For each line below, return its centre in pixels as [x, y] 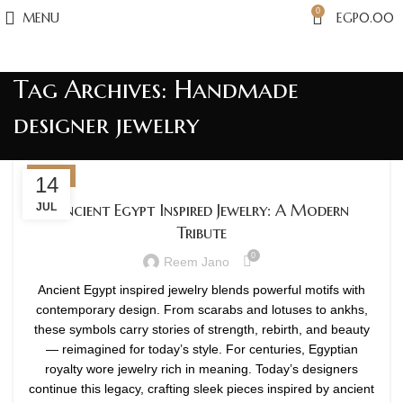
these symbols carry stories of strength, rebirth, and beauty [201, 329]
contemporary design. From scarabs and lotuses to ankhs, [201, 309]
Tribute [201, 233]
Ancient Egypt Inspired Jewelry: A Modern [201, 210]
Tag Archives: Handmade [156, 90]
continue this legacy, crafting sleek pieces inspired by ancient [201, 389]
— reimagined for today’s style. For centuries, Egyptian [201, 349]
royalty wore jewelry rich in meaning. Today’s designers [201, 369]
